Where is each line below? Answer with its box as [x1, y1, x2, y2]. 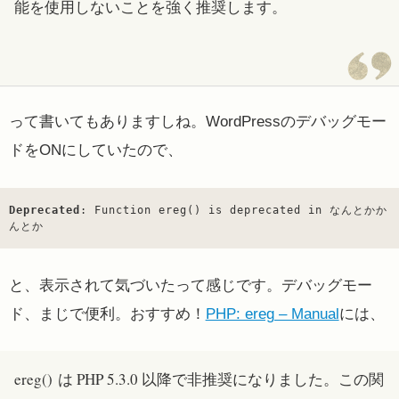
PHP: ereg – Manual [205, 305, 339, 322]
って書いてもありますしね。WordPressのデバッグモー [8, 113, 387, 131]
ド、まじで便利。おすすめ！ [8, 305, 206, 322]
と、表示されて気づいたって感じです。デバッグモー [8, 276, 372, 294]
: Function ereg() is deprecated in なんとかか [79, 203, 387, 216]
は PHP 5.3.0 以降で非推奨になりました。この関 [53, 369, 384, 390]
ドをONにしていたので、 [8, 142, 183, 159]
